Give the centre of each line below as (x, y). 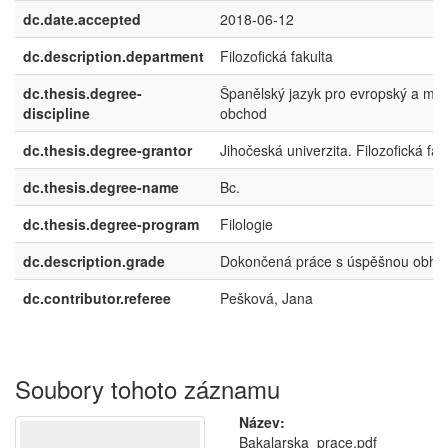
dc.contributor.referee (97, 298)
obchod (243, 113)
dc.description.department (113, 56)
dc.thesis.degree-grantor (107, 150)
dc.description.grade (94, 261)
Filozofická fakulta (276, 56)
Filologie (246, 224)
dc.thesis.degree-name (101, 187)
